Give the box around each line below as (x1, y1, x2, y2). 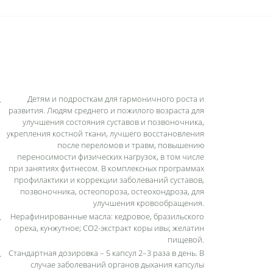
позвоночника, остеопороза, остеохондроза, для (20, 185, 204, 197)
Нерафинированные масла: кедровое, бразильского (10, 210, 204, 222)
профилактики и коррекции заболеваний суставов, (14, 174, 204, 185)
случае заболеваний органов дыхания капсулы (30, 258, 204, 270)
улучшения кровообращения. (93, 197, 204, 208)
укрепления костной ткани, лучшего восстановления (7, 127, 204, 139)
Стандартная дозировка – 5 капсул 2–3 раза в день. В (9, 247, 204, 258)
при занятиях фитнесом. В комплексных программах (9, 162, 204, 174)
